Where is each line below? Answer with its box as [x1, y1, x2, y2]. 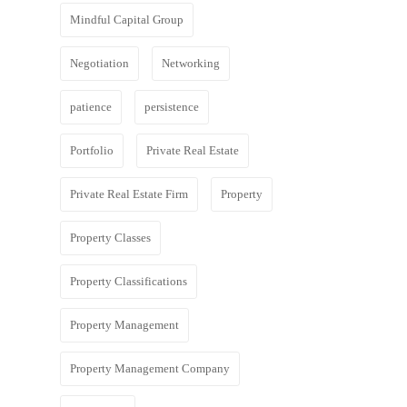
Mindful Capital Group [70, 13, 184, 26]
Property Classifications [70, 274, 187, 288]
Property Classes [70, 231, 151, 244]
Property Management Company [70, 362, 230, 375]
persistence [144, 100, 199, 114]
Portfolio [70, 144, 114, 157]
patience [70, 100, 112, 114]
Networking [162, 56, 220, 70]
